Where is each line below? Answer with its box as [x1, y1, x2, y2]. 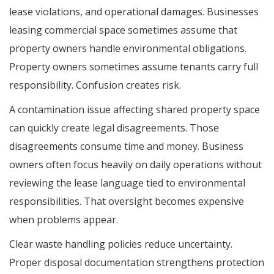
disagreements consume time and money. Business [9, 139, 243, 153]
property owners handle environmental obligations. [9, 41, 246, 55]
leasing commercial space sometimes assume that [9, 23, 237, 37]
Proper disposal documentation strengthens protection [9, 255, 264, 269]
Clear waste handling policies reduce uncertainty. [9, 237, 232, 251]
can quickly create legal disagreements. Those [9, 120, 219, 135]
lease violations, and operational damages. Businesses [9, 4, 259, 18]
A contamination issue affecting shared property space [9, 102, 260, 116]
